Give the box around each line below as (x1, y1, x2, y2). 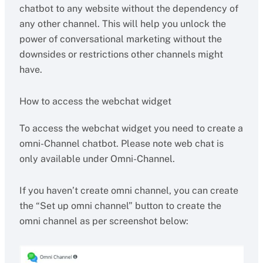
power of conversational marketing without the (19, 33, 222, 45)
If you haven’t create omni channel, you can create (19, 185, 238, 196)
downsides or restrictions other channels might (19, 49, 223, 60)
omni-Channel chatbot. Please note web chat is (19, 138, 224, 149)
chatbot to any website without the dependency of (19, 3, 238, 14)
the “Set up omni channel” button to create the (19, 200, 221, 211)
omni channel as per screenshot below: (19, 215, 188, 227)
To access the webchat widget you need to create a (19, 123, 243, 134)
